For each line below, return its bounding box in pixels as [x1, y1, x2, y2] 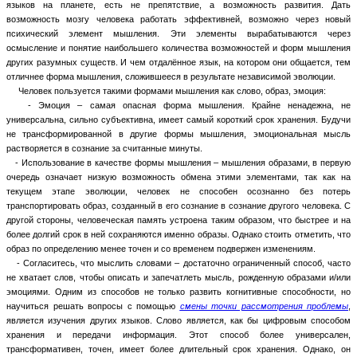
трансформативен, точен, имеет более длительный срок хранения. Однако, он [6, 343, 351, 354]
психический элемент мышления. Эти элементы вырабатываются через [6, 28, 351, 38]
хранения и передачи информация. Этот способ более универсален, [6, 329, 351, 339]
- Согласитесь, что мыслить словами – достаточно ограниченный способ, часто [6, 257, 351, 268]
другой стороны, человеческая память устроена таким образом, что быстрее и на [6, 214, 351, 225]
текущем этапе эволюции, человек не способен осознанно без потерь [6, 186, 351, 196]
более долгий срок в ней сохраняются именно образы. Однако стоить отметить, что [6, 229, 351, 239]
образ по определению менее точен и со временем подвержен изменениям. [6, 243, 316, 253]
